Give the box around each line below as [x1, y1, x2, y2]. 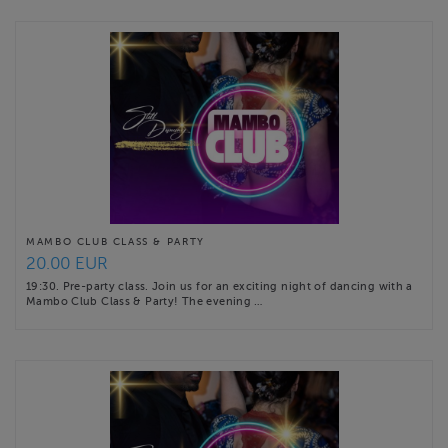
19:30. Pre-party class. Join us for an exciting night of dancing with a [26, 279, 413, 292]
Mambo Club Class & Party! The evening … [26, 294, 263, 307]
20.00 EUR [26, 253, 108, 273]
